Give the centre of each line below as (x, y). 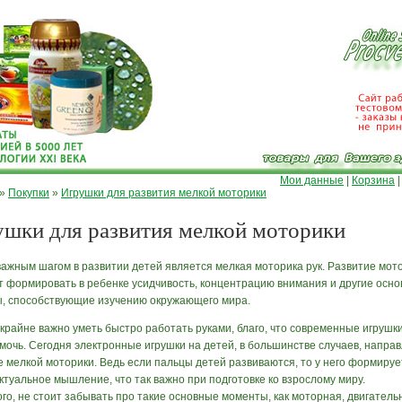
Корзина (373, 180)
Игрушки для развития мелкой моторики (164, 193)
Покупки (29, 193)
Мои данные (312, 180)
